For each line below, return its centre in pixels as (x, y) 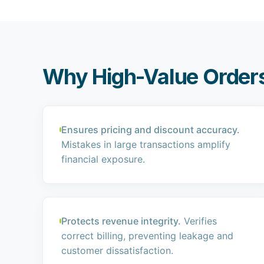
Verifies (199, 221)
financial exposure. (103, 159)
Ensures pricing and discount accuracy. (151, 130)
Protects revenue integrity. (121, 221)
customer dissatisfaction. (118, 250)
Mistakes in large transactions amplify (146, 144)
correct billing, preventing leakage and (148, 236)
